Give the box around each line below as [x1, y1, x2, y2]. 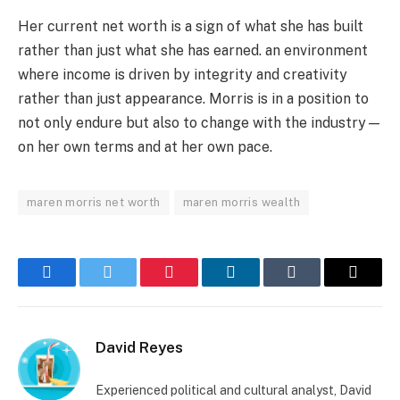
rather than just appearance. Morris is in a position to [18, 89, 369, 107]
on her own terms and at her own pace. [18, 137, 272, 155]
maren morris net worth [27, 195, 161, 209]
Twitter [106, 276, 154, 295]
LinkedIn [229, 276, 288, 295]
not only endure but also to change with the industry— [18, 113, 382, 131]
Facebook [45, 276, 108, 295]
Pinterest [168, 276, 225, 295]
